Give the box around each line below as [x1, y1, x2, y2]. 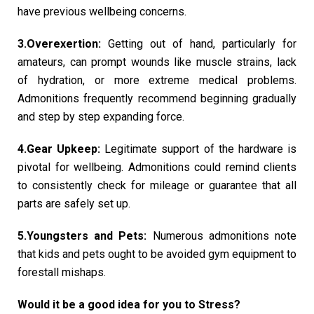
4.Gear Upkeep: [18, 142, 101, 156]
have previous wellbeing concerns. [18, 4, 186, 18]
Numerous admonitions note [146, 228, 297, 243]
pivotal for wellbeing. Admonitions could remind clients [18, 160, 296, 174]
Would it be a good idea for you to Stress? [18, 297, 240, 311]
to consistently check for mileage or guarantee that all [18, 178, 296, 192]
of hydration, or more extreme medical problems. [18, 73, 296, 87]
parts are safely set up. [18, 196, 130, 210]
